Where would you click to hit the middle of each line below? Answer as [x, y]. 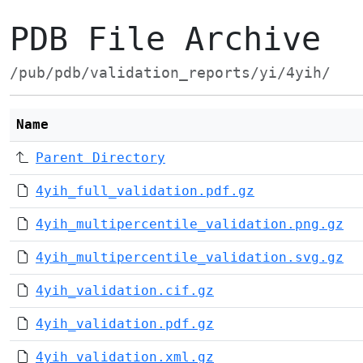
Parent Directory [100, 158]
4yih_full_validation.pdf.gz [145, 191]
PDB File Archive [165, 39]
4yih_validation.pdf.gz [125, 324]
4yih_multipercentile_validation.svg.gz [190, 257]
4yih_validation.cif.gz [125, 290]
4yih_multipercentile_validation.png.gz [190, 224]
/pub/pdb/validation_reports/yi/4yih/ [170, 73]
